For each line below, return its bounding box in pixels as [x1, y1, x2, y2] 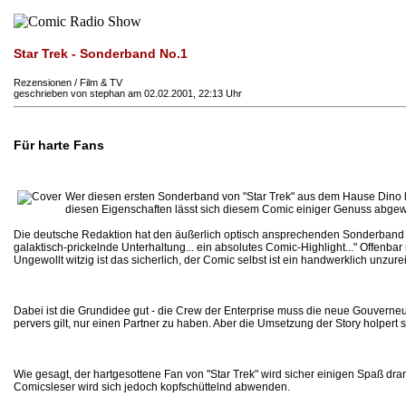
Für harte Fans [14, 138, 104, 153]
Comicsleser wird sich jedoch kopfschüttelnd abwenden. [14, 381, 290, 394]
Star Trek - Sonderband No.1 [14, 46, 188, 61]
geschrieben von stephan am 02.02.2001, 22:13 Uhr [14, 88, 242, 99]
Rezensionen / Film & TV [14, 77, 122, 88]
